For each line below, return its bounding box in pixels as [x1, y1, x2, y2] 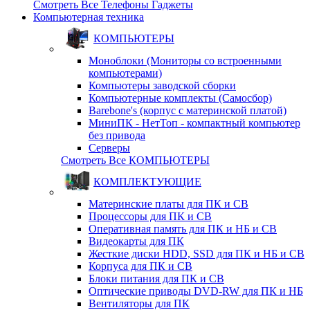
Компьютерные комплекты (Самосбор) [89, 92, 272, 104]
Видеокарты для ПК [89, 235, 184, 247]
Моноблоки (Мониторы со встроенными [89, 55, 282, 66]
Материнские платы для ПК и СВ [89, 198, 248, 210]
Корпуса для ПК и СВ [89, 260, 192, 272]
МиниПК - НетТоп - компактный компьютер [89, 117, 300, 129]
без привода [89, 129, 145, 141]
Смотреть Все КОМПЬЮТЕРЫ [61, 154, 210, 166]
